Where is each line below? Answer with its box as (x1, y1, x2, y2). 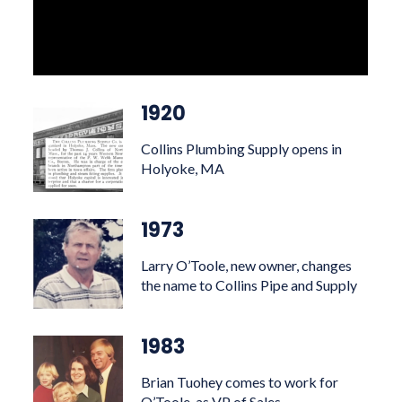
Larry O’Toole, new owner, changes (141, 257, 353, 274)
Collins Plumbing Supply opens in (141, 140, 343, 157)
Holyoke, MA (141, 160, 225, 177)
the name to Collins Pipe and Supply (141, 276, 358, 293)
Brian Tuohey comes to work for (141, 373, 339, 390)
